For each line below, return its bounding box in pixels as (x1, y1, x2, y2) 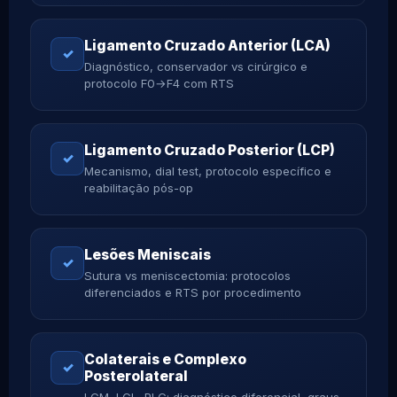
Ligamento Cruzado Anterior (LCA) (84, 36, 331, 54)
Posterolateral (84, 367, 188, 385)
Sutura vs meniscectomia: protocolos (84, 268, 291, 283)
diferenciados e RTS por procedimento (84, 284, 301, 300)
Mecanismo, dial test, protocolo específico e (84, 163, 331, 178)
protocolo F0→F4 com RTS (84, 75, 234, 90)
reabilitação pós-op (84, 180, 193, 195)
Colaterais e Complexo (84, 350, 246, 368)
